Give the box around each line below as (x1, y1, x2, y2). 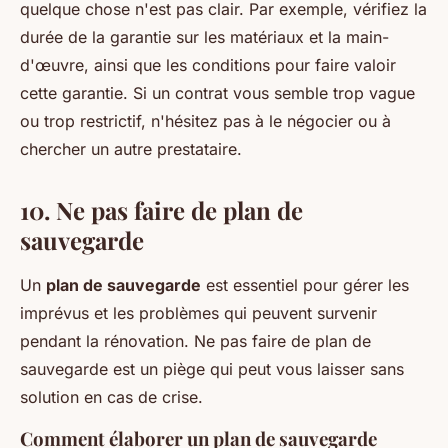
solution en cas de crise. (20, 387, 203, 407)
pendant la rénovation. (20, 331, 194, 351)
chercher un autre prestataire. (20, 139, 242, 159)
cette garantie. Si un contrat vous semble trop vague (20, 83, 415, 103)
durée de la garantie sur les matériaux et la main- (20, 27, 389, 47)
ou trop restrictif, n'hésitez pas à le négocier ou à (20, 111, 391, 131)
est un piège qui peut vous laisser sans (108, 359, 404, 379)
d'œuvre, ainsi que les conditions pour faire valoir (20, 55, 396, 75)
